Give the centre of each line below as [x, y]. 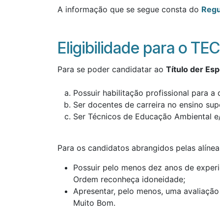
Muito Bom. [94, 203]
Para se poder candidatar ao [112, 69]
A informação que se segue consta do [129, 9]
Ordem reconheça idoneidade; [129, 179]
